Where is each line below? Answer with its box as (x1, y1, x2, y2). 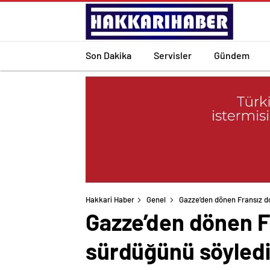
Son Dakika (86, 49, 131, 61)
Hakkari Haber (86, 195, 134, 205)
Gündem (214, 49, 250, 61)
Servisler (154, 49, 192, 61)
